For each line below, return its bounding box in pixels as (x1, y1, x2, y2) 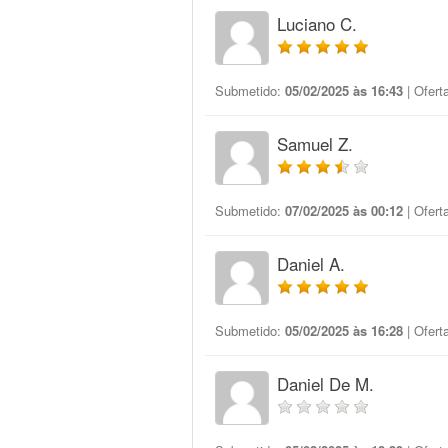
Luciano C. (277, 11, 357, 36)
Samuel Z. (277, 131, 353, 156)
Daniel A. (277, 251, 345, 276)
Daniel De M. (277, 371, 374, 396)
